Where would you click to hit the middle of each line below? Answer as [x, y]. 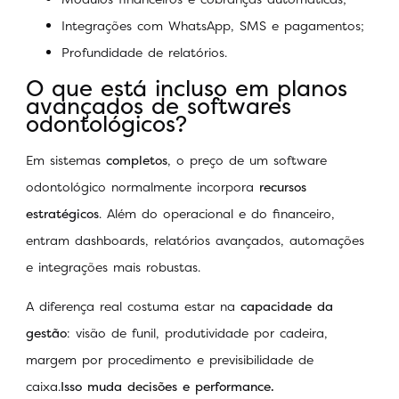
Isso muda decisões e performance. [170, 387]
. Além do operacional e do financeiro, [217, 213]
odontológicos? [106, 123]
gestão [46, 333]
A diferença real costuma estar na [133, 306]
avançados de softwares [159, 106]
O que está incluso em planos [187, 88]
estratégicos [62, 213]
